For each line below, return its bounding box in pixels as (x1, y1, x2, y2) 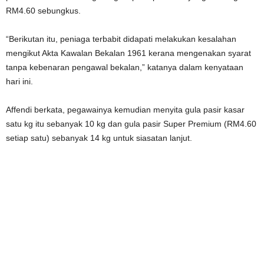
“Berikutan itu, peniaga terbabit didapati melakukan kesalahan (6, 34, 236, 44)
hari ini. (6, 76, 33, 86)
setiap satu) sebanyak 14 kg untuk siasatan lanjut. (6, 133, 192, 143)
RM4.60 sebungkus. (6, 5, 81, 15)
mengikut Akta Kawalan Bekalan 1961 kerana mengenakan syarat (6, 48, 251, 58)
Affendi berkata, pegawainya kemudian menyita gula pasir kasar (6, 104, 245, 114)
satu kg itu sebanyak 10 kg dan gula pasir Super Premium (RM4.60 (6, 118, 256, 128)
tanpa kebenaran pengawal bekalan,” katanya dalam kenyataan (6, 62, 243, 72)
